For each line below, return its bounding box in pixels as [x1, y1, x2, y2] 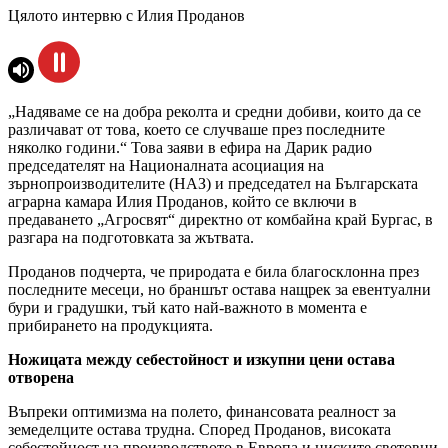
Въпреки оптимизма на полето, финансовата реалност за [8, 403, 396, 421]
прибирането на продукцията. [8, 317, 213, 335]
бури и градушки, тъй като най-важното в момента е [8, 299, 367, 317]
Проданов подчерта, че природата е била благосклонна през [8, 263, 419, 281]
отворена [8, 369, 74, 387]
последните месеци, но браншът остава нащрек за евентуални [8, 281, 431, 299]
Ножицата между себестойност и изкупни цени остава [8, 351, 395, 369]
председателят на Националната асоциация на [8, 157, 324, 175]
